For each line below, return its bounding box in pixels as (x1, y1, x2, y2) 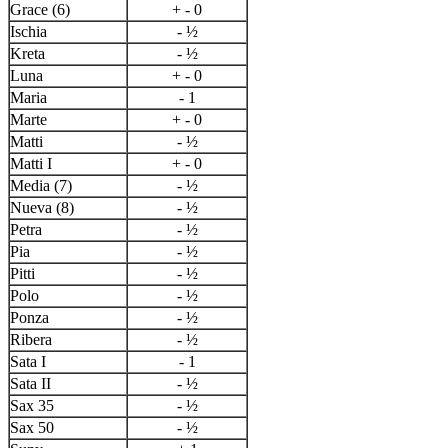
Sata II (10, 375, 51, 393)
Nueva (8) (10, 199, 74, 217)
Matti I (10, 155, 52, 173)
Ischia (10, 23, 47, 41)
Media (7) (10, 177, 72, 195)
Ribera (10, 331, 52, 349)
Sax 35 (10, 397, 54, 415)
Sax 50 (10, 419, 54, 437)
